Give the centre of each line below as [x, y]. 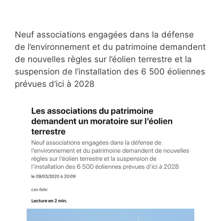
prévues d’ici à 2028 [55, 84]
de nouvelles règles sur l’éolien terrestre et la [103, 59]
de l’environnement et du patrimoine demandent [110, 47]
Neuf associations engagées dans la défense [104, 35]
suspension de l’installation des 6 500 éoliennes [110, 72]
